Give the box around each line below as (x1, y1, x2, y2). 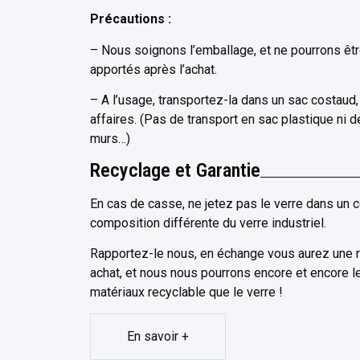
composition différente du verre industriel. (90, 215, 326, 231)
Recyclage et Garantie (90, 158, 260, 182)
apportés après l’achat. (90, 61, 217, 77)
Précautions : (90, 11, 171, 27)
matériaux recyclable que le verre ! (90, 284, 283, 300)
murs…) (90, 131, 130, 147)
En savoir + (127, 329, 189, 345)
